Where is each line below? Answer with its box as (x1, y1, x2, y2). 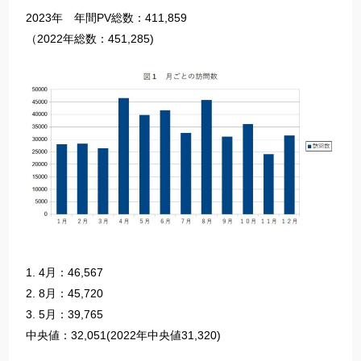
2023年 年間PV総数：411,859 (25, 11, 187, 25)
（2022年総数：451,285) (25, 32, 154, 46)
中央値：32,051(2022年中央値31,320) (25, 328, 221, 342)
